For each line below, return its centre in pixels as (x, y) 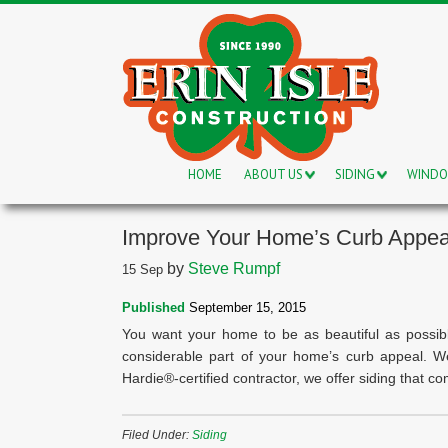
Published (153, 307)
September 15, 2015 (245, 307)
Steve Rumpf (234, 268)
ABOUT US (273, 174)
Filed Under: (157, 435)
